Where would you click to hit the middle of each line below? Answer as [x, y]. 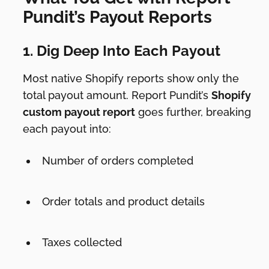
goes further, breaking [193, 112]
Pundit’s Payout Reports [118, 17]
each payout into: [67, 129]
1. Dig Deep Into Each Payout [122, 51]
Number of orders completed [118, 161]
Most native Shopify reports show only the [131, 79]
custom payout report [79, 112]
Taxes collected [82, 243]
